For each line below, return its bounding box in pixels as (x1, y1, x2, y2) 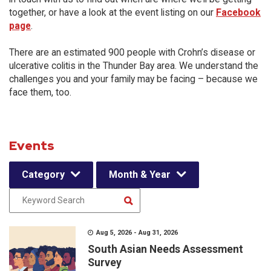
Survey (88, 256, 122, 269)
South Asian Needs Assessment (88, 243, 243, 255)
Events (9, 137, 54, 154)
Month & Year (109, 169, 171, 180)
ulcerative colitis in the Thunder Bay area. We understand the (9, 60, 258, 71)
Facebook (216, 7, 261, 18)
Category (22, 169, 65, 180)
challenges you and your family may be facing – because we (9, 73, 258, 85)
